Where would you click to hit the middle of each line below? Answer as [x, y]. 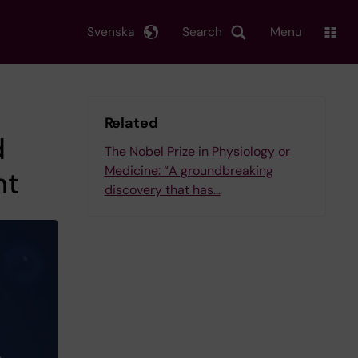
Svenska [111, 32]
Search [202, 32]
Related [131, 123]
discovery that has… [162, 190]
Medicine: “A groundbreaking [189, 171]
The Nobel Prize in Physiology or [197, 151]
